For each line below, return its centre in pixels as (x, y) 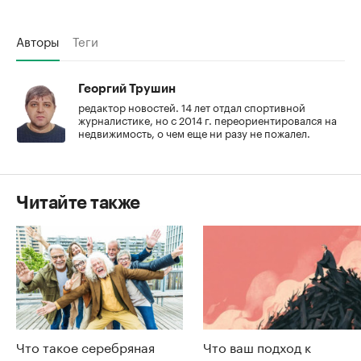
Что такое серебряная (85, 346)
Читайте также (78, 203)
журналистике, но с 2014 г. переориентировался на (207, 119)
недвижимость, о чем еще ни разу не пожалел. (194, 132)
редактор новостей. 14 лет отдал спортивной (192, 106)
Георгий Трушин (127, 89)
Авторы (38, 40)
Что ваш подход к (257, 346)
